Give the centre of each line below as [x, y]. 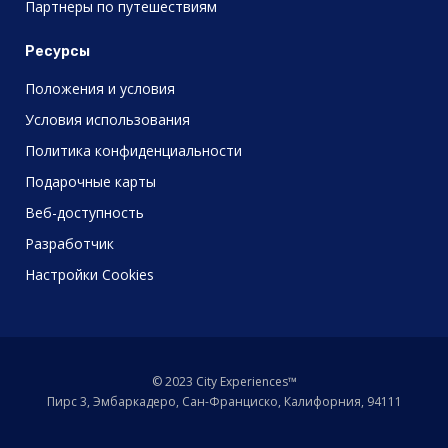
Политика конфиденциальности [133, 150]
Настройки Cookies [89, 274]
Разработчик [69, 243]
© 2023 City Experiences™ [224, 381]
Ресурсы [57, 51]
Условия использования [107, 119]
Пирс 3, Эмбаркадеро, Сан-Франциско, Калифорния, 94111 [224, 401]
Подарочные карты [90, 181]
